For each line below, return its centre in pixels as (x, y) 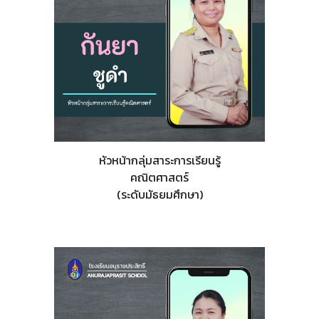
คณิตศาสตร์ (159, 177)
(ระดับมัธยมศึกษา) (159, 194)
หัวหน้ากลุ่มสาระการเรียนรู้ (159, 160)
